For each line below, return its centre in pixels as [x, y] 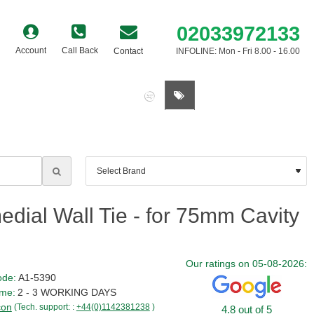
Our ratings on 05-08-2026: [246, 264]
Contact [128, 51]
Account [31, 50]
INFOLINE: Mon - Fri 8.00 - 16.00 [238, 51]
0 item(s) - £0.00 [257, 95]
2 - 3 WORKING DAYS [67, 292]
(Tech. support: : [45, 307]
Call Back [80, 50]
